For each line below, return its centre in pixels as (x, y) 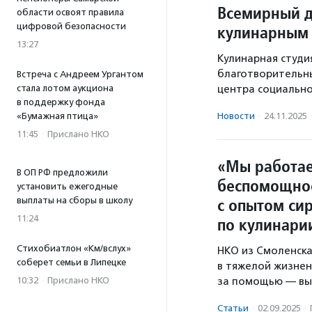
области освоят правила (70, 12)
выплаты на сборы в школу (75, 200)
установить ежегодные (67, 186)
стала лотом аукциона (65, 88)
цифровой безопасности (71, 26)
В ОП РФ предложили (62, 172)
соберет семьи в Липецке (71, 262)
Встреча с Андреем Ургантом (80, 74)
